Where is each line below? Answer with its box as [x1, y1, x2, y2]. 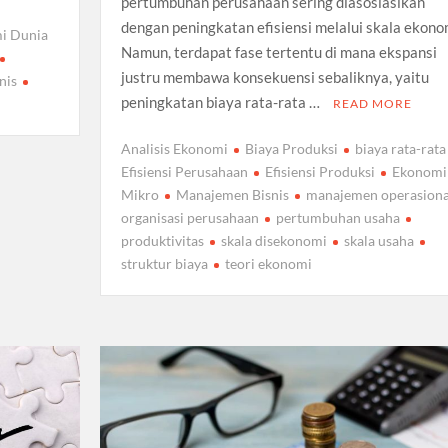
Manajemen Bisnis [175, 186, 289, 204]
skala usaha [343, 232, 414, 250]
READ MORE [332, 95, 412, 111]
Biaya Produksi [244, 140, 338, 158]
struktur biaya [120, 255, 208, 273]
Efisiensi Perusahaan [120, 163, 248, 181]
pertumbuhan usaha [275, 209, 400, 227]
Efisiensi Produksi [264, 163, 375, 181]
